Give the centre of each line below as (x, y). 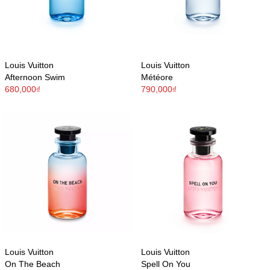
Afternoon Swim (35, 77)
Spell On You (166, 264)
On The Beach (33, 264)
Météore (157, 77)
